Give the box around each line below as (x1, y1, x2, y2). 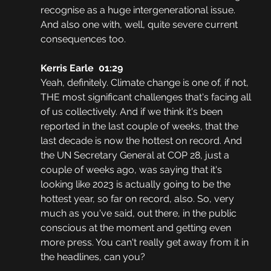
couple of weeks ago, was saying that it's (40, 164, 224, 176)
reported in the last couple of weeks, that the (40, 120, 241, 132)
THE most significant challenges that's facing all (40, 91, 253, 103)
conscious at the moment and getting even (40, 222, 233, 234)
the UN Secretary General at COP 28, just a (40, 149, 232, 162)
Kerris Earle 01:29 (40, 62, 123, 74)
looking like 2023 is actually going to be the (40, 178, 233, 191)
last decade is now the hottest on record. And (40, 135, 244, 147)
